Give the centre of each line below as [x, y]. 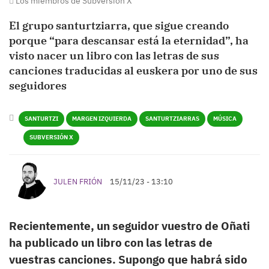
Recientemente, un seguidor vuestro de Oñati [129, 226]
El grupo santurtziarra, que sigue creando [119, 26]
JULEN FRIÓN [78, 182]
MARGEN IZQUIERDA [102, 119]
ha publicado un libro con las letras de [111, 243]
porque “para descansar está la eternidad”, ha [129, 41]
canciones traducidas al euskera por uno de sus [133, 71]
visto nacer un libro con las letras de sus [114, 56]
